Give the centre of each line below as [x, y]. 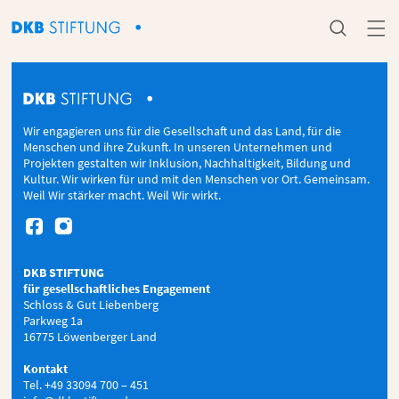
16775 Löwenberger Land [90, 337]
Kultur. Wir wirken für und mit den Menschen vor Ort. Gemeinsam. [197, 179]
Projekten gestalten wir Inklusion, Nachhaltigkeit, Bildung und [187, 163]
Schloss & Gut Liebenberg [91, 305]
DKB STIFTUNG [65, 273]
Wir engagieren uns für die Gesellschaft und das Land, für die [183, 131]
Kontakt [46, 369]
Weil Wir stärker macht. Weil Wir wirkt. [125, 195]
